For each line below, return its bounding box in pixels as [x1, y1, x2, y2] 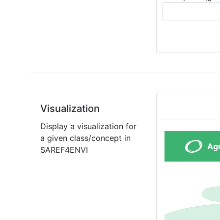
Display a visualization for [40, 121, 137, 131]
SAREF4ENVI [40, 145, 88, 155]
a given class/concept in [40, 133, 131, 143]
